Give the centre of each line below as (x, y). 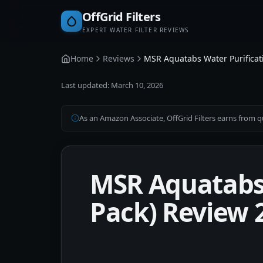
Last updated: (86, 85)
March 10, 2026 (137, 85)
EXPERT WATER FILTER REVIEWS (136, 30)
